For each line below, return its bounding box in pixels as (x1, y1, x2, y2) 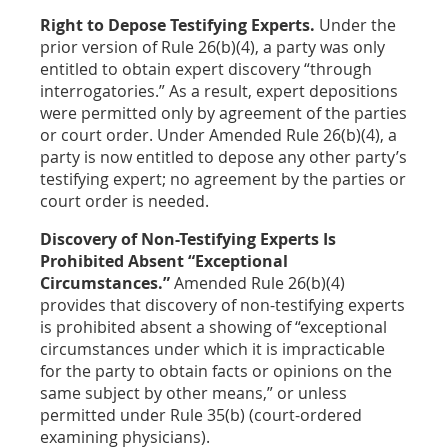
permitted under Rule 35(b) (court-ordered (40, 403, 362, 426)
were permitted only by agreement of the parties (40, 101, 407, 124)
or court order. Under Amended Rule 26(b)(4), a (40, 123, 397, 146)
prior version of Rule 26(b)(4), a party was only (40, 35, 385, 58)
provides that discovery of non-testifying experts (40, 293, 405, 316)
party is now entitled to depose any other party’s (40, 145, 407, 168)
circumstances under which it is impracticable (40, 337, 385, 360)
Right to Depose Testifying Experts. (40, 13, 315, 36)
